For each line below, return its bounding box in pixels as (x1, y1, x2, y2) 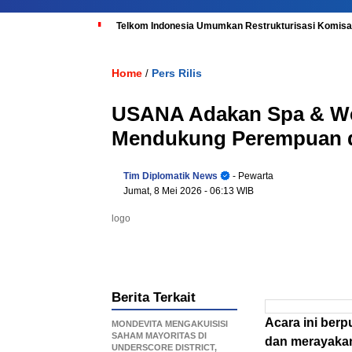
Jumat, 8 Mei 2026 (123, 185, 204, 196)
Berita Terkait (112, 290, 196, 305)
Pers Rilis (152, 67, 202, 79)
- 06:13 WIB (204, 185, 254, 196)
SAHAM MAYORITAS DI (112, 331, 207, 340)
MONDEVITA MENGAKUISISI (112, 319, 228, 328)
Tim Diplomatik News (123, 170, 218, 181)
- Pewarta (230, 170, 273, 181)
